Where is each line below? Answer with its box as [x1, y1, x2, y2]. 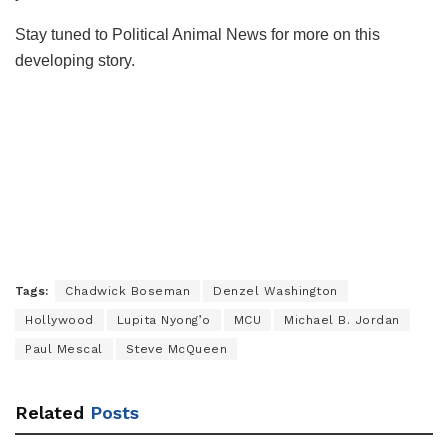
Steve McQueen [125, 342, 227, 357]
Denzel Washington [213, 284, 338, 299]
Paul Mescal [25, 342, 103, 357]
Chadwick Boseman [65, 284, 190, 299]
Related [15, 402, 84, 424]
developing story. [15, 52, 135, 70]
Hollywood [25, 313, 94, 328]
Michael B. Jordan [284, 313, 400, 328]
